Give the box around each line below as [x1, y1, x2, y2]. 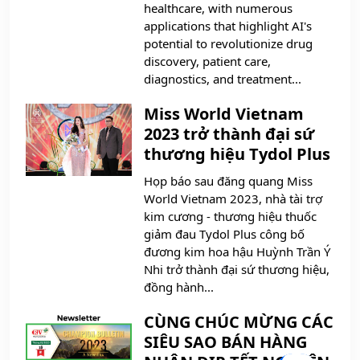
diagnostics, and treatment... [144, 71, 301, 88]
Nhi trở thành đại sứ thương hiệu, [144, 261, 329, 278]
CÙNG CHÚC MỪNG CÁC [144, 311, 333, 333]
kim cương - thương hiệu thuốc [144, 208, 317, 225]
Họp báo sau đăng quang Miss [144, 173, 313, 190]
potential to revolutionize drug [144, 35, 313, 52]
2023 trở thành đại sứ [144, 123, 314, 145]
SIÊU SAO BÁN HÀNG [144, 331, 307, 354]
